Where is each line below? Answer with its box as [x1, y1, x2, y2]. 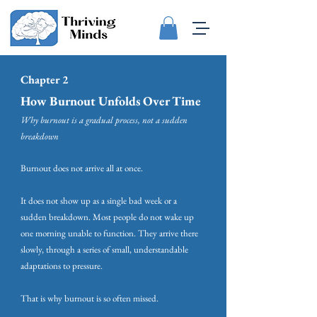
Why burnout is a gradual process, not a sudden [21, 114, 188, 127]
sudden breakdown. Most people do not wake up [21, 211, 194, 224]
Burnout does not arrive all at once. [21, 162, 143, 175]
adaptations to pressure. [21, 260, 103, 272]
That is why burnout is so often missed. [21, 292, 158, 305]
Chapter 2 [21, 72, 68, 88]
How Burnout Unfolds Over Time [21, 93, 201, 110]
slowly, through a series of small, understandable [21, 243, 188, 256]
